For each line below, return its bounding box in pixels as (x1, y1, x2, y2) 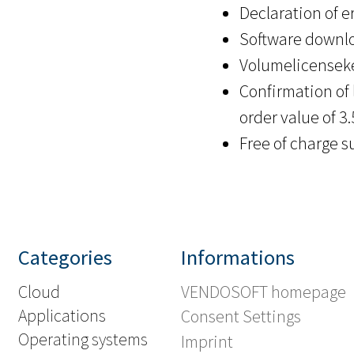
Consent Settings (181, 305, 302, 328)
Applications (18, 304, 106, 327)
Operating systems (18, 328, 148, 351)
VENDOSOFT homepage (181, 281, 347, 303)
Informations (181, 244, 296, 271)
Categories (18, 244, 112, 271)
